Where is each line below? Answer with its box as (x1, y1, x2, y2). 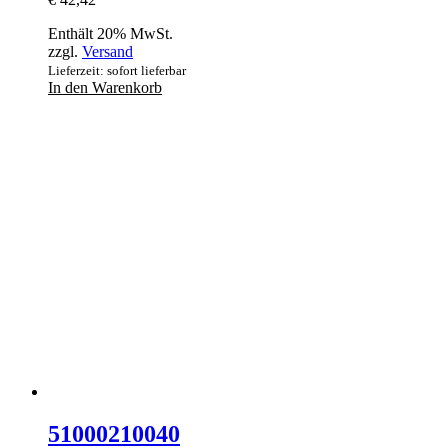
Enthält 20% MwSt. (48, 25, 173, 43)
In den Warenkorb (48, 79, 162, 97)
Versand (82, 43, 133, 61)
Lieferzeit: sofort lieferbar (48, 63, 186, 79)
